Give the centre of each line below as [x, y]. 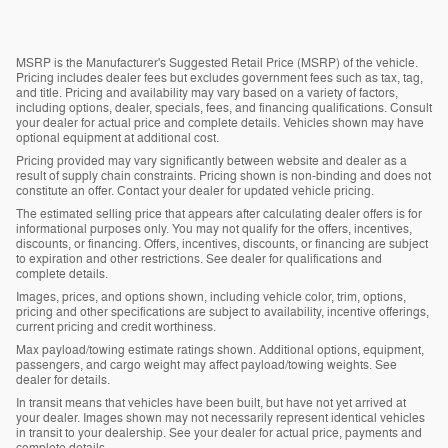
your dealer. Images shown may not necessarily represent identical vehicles [220, 417]
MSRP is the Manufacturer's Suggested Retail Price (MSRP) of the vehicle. [217, 62]
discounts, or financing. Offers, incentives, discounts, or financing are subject [222, 243]
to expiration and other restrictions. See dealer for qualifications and [199, 258]
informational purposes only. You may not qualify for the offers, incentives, [214, 228]
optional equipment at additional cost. [117, 137]
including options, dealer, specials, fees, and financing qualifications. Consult [224, 107]
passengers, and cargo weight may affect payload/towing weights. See [206, 364]
